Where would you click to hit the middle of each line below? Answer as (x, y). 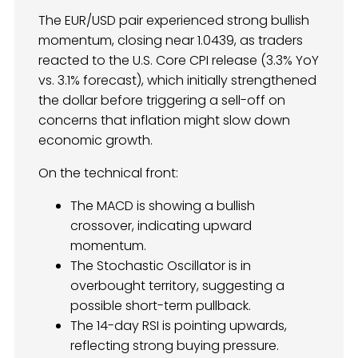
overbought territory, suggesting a (177, 286)
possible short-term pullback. (161, 306)
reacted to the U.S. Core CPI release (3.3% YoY (179, 61)
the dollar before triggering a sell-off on (162, 101)
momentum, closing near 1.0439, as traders (171, 41)
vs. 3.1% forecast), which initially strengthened (177, 81)
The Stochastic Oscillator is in (161, 266)
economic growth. (95, 141)
